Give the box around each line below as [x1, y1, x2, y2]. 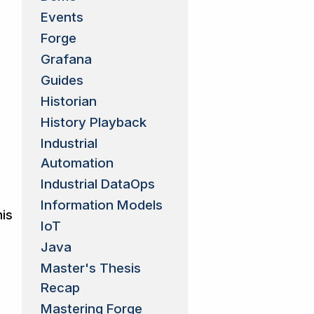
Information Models [40, 196, 163, 213]
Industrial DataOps [40, 175, 155, 192]
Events [40, 8, 83, 25]
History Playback [40, 114, 146, 130]
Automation [40, 154, 114, 171]
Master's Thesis [40, 259, 141, 276]
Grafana [40, 50, 92, 67]
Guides [40, 71, 83, 88]
